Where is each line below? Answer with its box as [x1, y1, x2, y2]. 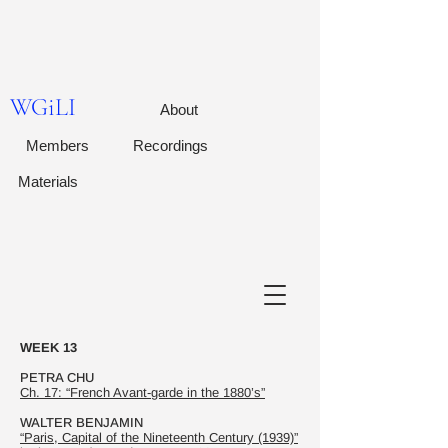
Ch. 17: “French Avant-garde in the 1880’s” [20, 385, 265, 400]
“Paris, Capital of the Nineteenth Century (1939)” [20, 430, 298, 445]
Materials [18, 173, 78, 190]
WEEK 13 [20, 340, 77, 355]
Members [26, 137, 89, 154]
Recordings [133, 137, 208, 154]
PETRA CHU [20, 370, 94, 385]
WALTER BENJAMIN [20, 415, 143, 430]
